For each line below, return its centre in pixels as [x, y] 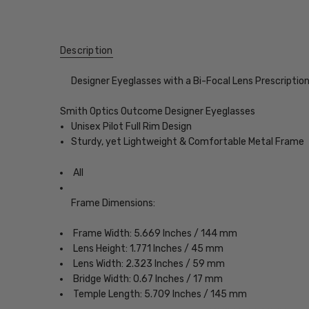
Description [86, 51]
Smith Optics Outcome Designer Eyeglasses [157, 112]
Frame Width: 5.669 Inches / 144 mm [155, 234]
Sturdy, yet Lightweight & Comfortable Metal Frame [188, 142]
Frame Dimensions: [113, 203]
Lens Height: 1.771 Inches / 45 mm [148, 249]
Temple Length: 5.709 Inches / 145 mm [160, 295]
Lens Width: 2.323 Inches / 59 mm [149, 264]
